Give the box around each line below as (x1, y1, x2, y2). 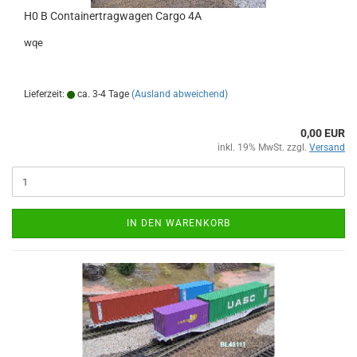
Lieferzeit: (24, 88, 67, 100)
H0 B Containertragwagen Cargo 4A (24, 10, 202, 22)
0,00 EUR (300, 127, 345, 139)
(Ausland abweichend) (131, 88, 228, 100)
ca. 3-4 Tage (75, 88, 129, 100)
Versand (309, 142, 345, 153)
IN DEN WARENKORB (127, 218, 230, 229)
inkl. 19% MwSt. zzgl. (218, 142, 309, 153)
